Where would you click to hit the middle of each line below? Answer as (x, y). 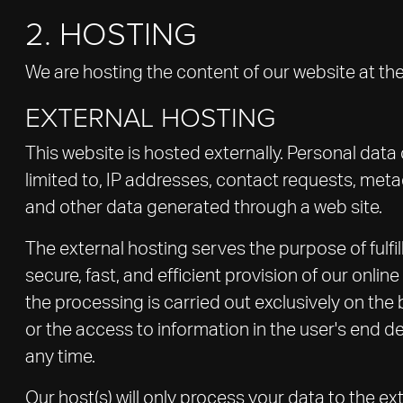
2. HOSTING (111, 32)
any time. (60, 357)
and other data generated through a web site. (204, 208)
